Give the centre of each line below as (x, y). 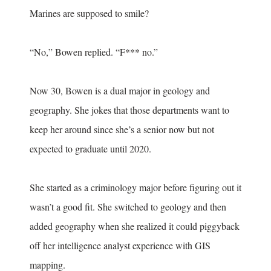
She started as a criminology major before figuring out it (135, 187)
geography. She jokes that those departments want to (129, 109)
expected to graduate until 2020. (92, 148)
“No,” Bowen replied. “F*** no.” (94, 51)
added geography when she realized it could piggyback (135, 226)
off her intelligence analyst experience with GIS (120, 245)
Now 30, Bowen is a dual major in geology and (120, 90)
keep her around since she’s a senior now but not (122, 129)
